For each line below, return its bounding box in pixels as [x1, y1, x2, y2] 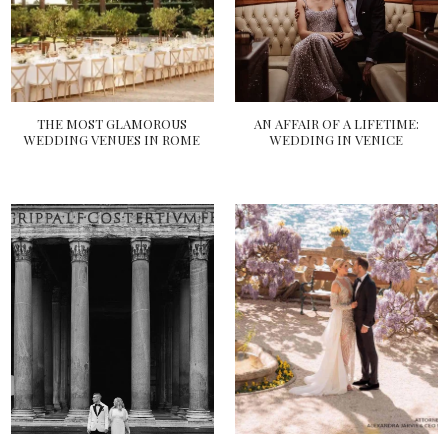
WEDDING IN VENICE [269, 131, 403, 148]
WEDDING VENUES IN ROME [24, 131, 200, 148]
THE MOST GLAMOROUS [37, 115, 187, 132]
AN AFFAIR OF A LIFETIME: [253, 115, 419, 132]
